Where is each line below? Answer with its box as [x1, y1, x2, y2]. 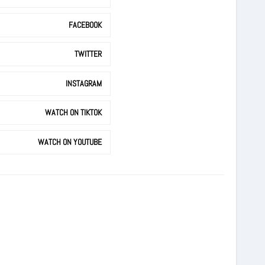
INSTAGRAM [66, 77, 102, 89]
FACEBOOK [69, 19, 102, 30]
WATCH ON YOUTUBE [38, 136, 102, 147]
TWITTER [75, 49, 102, 59]
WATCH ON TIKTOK [45, 107, 102, 118]
